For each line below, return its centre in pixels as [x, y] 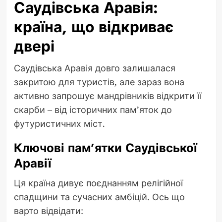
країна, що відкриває [93, 27]
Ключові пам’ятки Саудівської [105, 148]
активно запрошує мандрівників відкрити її [108, 96]
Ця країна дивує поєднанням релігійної [98, 183]
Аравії [32, 164]
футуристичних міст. [59, 124]
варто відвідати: [48, 211]
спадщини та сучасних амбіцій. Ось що [99, 197]
